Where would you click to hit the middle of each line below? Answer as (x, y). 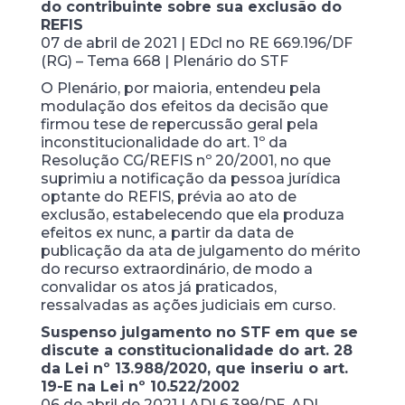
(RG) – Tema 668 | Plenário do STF (164, 61)
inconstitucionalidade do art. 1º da (164, 142)
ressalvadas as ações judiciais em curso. (188, 305)
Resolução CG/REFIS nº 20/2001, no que (185, 160)
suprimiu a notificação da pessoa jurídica (190, 178)
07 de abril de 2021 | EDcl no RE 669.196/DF (196, 42)
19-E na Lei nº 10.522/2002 (140, 386)
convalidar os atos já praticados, (158, 287)
